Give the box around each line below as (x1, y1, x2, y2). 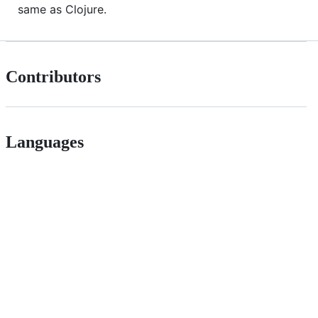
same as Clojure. (18, 2, 106, 17)
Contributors (6, 67, 101, 87)
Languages (6, 133, 84, 152)
